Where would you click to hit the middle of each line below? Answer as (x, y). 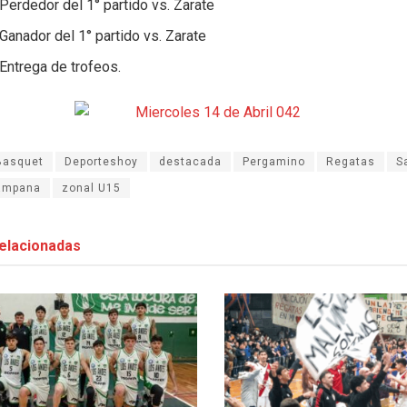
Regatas (351, 162)
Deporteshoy (101, 162)
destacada (190, 162)
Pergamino (274, 162)
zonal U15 (91, 189)
